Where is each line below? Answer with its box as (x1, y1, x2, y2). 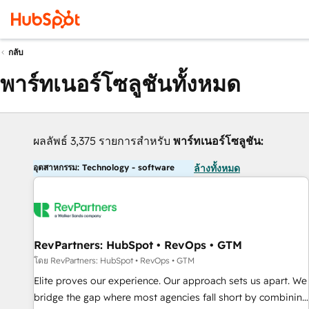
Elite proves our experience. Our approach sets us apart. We (34, 275, 292, 287)
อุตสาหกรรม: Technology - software (33, 162, 175, 172)
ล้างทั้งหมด (194, 162, 240, 175)
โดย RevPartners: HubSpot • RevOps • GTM (34, 255, 195, 266)
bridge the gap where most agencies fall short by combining (34, 291, 308, 303)
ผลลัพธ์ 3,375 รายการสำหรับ (33, 134, 173, 148)
